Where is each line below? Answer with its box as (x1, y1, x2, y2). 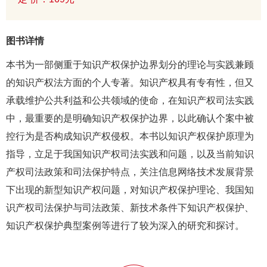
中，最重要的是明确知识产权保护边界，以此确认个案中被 (6, 113, 254, 124)
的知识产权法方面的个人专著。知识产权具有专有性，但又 (6, 77, 254, 88)
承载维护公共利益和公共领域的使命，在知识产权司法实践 (6, 95, 254, 106)
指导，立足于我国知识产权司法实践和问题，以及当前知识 (6, 149, 254, 160)
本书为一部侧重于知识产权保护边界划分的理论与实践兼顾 (6, 60, 254, 70)
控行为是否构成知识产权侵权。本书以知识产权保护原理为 (6, 131, 254, 142)
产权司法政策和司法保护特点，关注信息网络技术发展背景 (6, 167, 254, 178)
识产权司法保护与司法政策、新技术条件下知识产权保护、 (6, 203, 254, 213)
